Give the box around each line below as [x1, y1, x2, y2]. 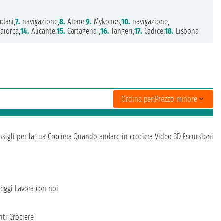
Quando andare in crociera [74, 132, 153, 142]
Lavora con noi [15, 184, 58, 194]
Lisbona [174, 26, 199, 36]
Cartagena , [65, 26, 101, 36]
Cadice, [142, 26, 165, 36]
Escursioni [183, 132, 213, 142]
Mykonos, [92, 17, 122, 27]
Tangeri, [109, 26, 135, 36]
